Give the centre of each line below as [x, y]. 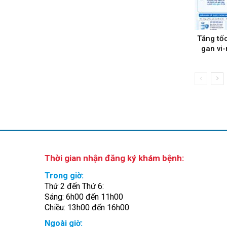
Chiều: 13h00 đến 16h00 [87, 207]
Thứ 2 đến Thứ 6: [75, 186]
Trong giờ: [65, 175]
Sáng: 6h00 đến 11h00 [84, 197]
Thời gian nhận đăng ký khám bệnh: [114, 158]
